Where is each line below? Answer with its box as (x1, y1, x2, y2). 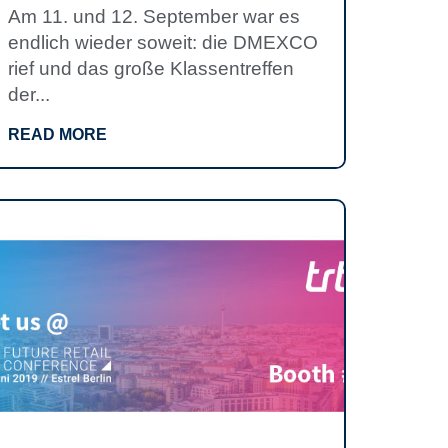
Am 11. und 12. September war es (8, 6, 300, 27)
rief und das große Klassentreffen (8, 58, 294, 79)
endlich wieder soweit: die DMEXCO (8, 32, 318, 53)
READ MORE (8, 126, 107, 143)
